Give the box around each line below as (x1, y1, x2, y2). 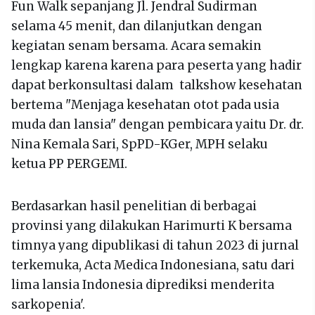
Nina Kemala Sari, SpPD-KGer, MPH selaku (11, 136, 268, 152)
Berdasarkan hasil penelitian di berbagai (11, 198, 257, 214)
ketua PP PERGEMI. (11, 155, 127, 172)
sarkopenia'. (11, 296, 85, 312)
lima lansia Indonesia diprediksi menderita (11, 276, 274, 292)
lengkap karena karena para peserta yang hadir (11, 57, 302, 73)
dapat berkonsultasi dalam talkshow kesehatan (11, 77, 302, 93)
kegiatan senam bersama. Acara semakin (11, 37, 262, 53)
